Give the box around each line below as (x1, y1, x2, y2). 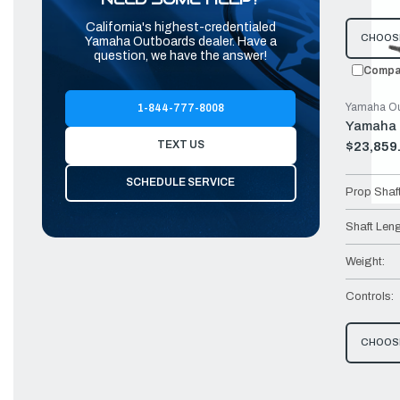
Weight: (345, 254, 385, 268)
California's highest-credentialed (85, 20, 276, 34)
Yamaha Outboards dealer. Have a (84, 34, 277, 48)
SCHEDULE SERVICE (126, 176, 236, 189)
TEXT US (156, 138, 204, 152)
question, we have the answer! (94, 48, 268, 62)
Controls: (345, 289, 394, 303)
